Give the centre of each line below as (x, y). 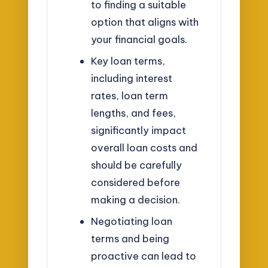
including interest (131, 78)
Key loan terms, (128, 61)
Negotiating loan (131, 221)
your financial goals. (139, 39)
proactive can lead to (143, 255)
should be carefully (136, 165)
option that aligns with (144, 22)
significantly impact (138, 130)
